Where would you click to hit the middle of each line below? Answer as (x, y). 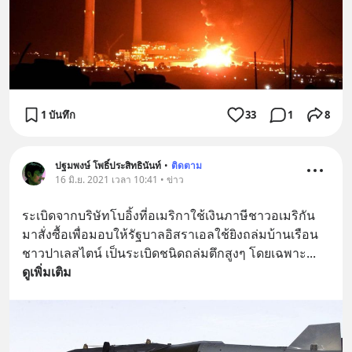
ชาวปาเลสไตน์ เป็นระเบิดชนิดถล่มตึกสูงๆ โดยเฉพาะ (164, 253)
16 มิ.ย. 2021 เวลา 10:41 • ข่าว (119, 180)
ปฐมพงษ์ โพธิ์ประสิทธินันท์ (108, 166)
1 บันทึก (58, 114)
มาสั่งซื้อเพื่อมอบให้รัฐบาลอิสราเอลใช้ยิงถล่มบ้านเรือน (170, 235)
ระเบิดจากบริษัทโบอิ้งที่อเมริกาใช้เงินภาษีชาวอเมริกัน (169, 216)
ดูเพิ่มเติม (47, 272)
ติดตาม (187, 166)
